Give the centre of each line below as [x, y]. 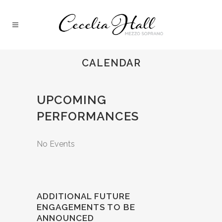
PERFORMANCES [88, 116]
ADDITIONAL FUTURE [83, 196]
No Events [56, 144]
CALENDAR [111, 63]
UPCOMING [72, 100]
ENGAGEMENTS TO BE [86, 207]
